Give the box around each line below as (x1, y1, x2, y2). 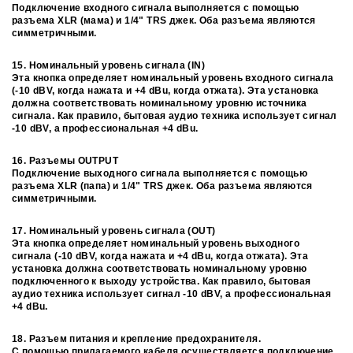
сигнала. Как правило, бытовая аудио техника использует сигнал (12, 110, 337, 122)
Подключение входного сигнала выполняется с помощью (12, 2, 299, 14)
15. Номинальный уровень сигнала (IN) (12, 60, 206, 72)
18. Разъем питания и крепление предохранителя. (12, 333, 261, 345)
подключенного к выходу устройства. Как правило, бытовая (12, 276, 311, 288)
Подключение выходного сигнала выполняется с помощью (12, 168, 307, 180)
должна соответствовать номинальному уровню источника (12, 98, 307, 110)
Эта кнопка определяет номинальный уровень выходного (12, 238, 299, 250)
